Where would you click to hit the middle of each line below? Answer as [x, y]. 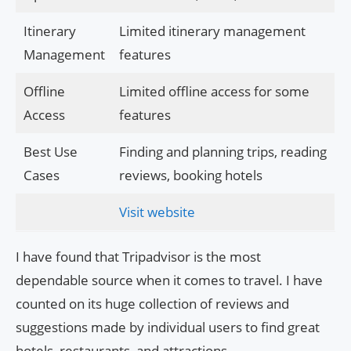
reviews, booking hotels [190, 175]
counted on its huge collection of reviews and [152, 303]
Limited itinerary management [212, 31]
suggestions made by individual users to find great [168, 327]
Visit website [157, 212]
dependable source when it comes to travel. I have [169, 280]
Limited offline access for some [214, 91]
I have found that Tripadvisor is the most [138, 256]
